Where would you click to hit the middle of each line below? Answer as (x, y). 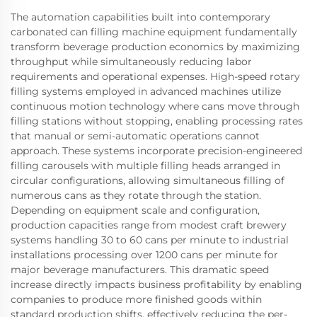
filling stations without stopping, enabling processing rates (157, 121)
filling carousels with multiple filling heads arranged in (145, 166)
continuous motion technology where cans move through (155, 106)
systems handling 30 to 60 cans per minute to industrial (150, 240)
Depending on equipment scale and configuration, (135, 210)
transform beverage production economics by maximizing (155, 47)
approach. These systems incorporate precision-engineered (156, 151)
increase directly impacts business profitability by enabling (156, 284)
